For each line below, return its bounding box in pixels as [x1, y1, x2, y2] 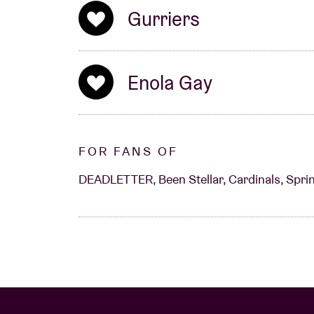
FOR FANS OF [78, 143, 178, 159]
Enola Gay [128, 70, 212, 95]
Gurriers [128, 6, 200, 32]
